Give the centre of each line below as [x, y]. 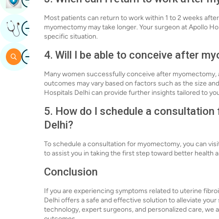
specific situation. [71, 36]
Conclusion [71, 172]
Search [34, 56]
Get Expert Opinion [55, 28]
